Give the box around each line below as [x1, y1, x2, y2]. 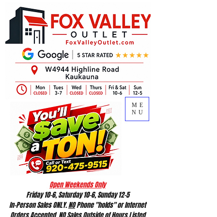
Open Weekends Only [49, 180, 106, 190]
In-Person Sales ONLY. [9, 200, 68, 210]
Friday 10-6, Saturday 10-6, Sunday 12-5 [26, 190, 129, 200]
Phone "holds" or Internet [75, 200, 146, 210]
